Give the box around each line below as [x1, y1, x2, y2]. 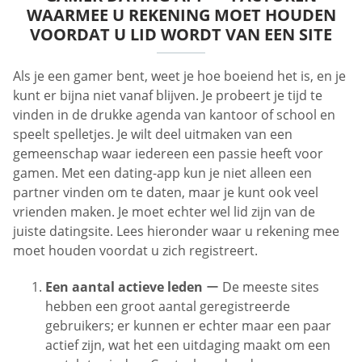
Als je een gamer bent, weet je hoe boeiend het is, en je [13, 67, 346, 85]
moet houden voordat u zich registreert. [13, 242, 258, 259]
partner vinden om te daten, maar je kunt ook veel [13, 183, 318, 201]
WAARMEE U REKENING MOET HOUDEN [26, 4, 336, 26]
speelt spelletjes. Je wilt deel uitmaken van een [13, 125, 293, 143]
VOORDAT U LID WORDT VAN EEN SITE [30, 23, 332, 45]
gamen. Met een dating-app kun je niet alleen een [13, 164, 312, 182]
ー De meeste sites [203, 278, 319, 297]
